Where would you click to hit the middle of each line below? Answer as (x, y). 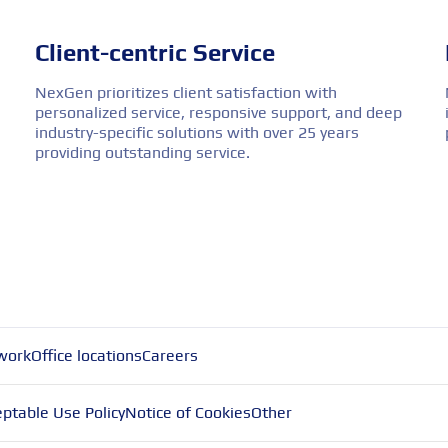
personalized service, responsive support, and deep (218, 112)
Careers (169, 355)
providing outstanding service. (142, 152)
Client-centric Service (154, 52)
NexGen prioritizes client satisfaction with (185, 92)
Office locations (86, 355)
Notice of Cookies (187, 412)
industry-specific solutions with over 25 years (196, 132)
